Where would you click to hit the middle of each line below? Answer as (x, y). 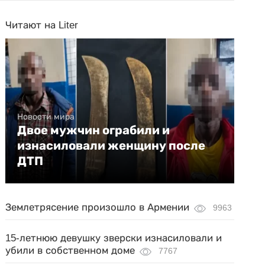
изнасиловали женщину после (112, 146)
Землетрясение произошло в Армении (98, 208)
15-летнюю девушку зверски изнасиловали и (114, 238)
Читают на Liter (42, 25)
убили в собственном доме (70, 251)
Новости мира (46, 117)
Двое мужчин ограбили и (94, 130)
